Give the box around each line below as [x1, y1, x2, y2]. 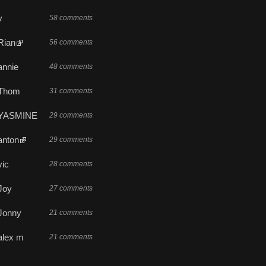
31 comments [49, 86, 93, 95]
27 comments [49, 183, 93, 192]
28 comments [49, 159, 93, 168]
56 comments [49, 37, 93, 46]
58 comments [49, 13, 93, 22]
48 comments [49, 62, 93, 71]
